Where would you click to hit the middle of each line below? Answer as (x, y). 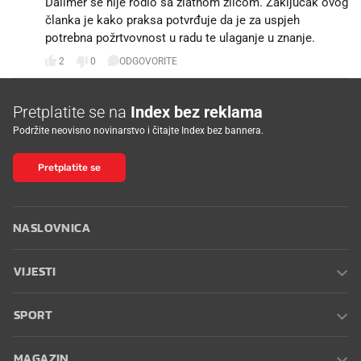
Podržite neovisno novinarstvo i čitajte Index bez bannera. (138, 130)
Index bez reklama (197, 112)
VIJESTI (35, 271)
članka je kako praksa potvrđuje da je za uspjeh (172, 20)
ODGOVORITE (148, 62)
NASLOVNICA (52, 228)
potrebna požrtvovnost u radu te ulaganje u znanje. (180, 37)
